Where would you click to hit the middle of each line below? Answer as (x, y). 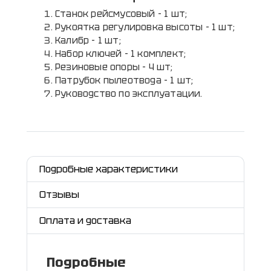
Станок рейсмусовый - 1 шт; (121, 14)
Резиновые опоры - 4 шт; (114, 67)
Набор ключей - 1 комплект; (121, 54)
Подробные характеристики (109, 169)
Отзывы (59, 195)
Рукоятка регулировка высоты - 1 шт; (145, 27)
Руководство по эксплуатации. (129, 93)
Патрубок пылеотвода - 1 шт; (124, 80)
